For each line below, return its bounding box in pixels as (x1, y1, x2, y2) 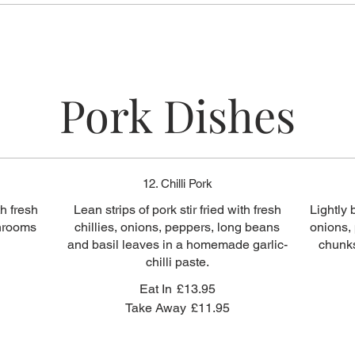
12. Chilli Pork (142, 177, 212, 190)
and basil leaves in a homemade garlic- (67, 237, 288, 252)
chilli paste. (145, 254, 209, 269)
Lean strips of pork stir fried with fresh (73, 202, 281, 217)
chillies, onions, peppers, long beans (74, 219, 281, 235)
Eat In (139, 281, 172, 296)
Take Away (124, 300, 186, 315)
